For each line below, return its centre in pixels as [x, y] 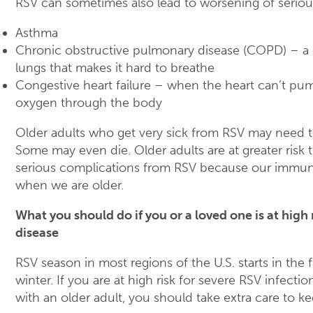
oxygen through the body [89, 103]
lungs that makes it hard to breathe [115, 68]
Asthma [37, 33]
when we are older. [70, 185]
